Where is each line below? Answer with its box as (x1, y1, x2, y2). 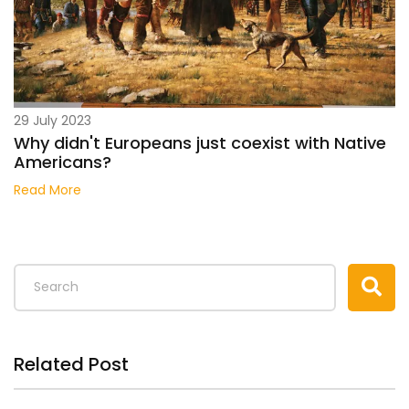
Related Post (14, 351, 129, 377)
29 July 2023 (14, 110, 91, 130)
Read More (14, 180, 81, 199)
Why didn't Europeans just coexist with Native (14, 131, 386, 154)
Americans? (14, 150, 111, 173)
